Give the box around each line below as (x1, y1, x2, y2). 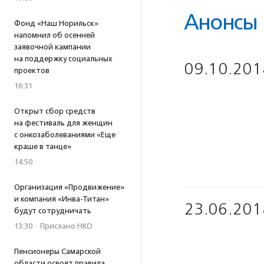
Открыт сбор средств (14, 107, 95, 115)
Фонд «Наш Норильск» (14, 19, 98, 28)
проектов (14, 66, 49, 75)
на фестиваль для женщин (14, 118, 113, 127)
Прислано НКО (40, 222, 93, 230)
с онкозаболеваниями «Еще (14, 130, 115, 139)
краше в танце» (14, 142, 71, 151)
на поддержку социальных (14, 54, 113, 63)
